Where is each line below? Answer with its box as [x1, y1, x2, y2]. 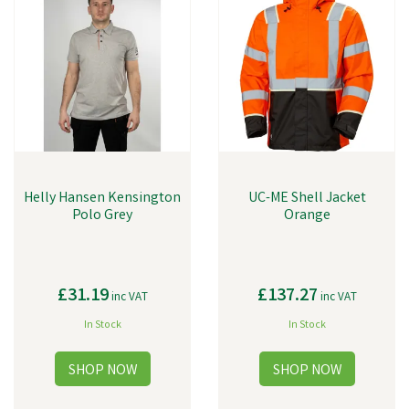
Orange [283, 205, 330, 226]
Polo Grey [72, 205, 132, 226]
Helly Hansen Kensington [24, 188, 181, 209]
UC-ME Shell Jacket [247, 188, 366, 209]
